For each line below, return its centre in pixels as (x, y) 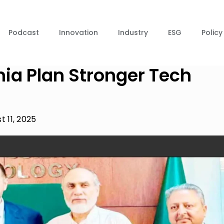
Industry (133, 32)
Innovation (78, 32)
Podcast (24, 32)
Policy (212, 32)
